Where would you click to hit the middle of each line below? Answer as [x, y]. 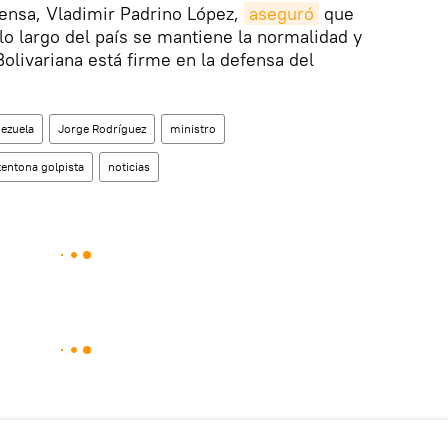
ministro [193, 129]
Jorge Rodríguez [102, 129]
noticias [129, 167]
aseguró [281, 14]
